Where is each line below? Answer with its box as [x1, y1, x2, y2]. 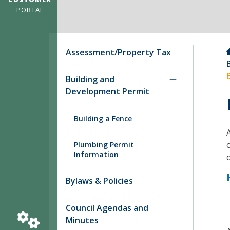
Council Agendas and [66, 202, 148, 214]
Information [74, 149, 119, 159]
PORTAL [16, 5, 44, 15]
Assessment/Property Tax [66, 46, 171, 58]
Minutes [66, 214, 99, 226]
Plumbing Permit [74, 139, 134, 149]
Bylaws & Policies [66, 175, 133, 187]
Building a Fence [74, 113, 132, 123]
